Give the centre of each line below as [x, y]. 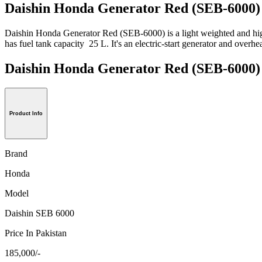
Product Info [26, 114]
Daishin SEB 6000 [39, 213]
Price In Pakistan [36, 233]
